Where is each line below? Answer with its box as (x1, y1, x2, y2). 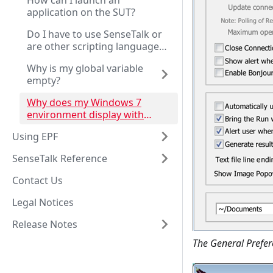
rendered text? (27, 132, 94, 146)
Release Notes (12, 218, 77, 231)
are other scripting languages (27, 40, 164, 53)
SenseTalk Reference (12, 152, 107, 165)
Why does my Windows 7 (27, 96, 141, 109)
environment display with (27, 108, 144, 121)
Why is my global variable (27, 62, 143, 75)
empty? (27, 74, 60, 87)
